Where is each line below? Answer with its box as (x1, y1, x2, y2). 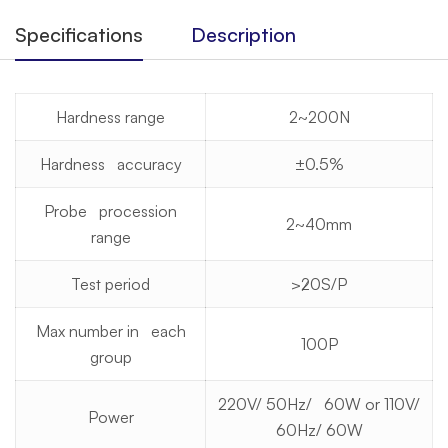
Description (191, 22, 296, 47)
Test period (71, 274, 150, 294)
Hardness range (56, 107, 165, 127)
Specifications (15, 22, 143, 47)
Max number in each (35, 321, 186, 341)
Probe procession (44, 201, 177, 221)
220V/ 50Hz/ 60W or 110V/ (218, 394, 420, 414)
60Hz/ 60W (275, 420, 363, 440)
